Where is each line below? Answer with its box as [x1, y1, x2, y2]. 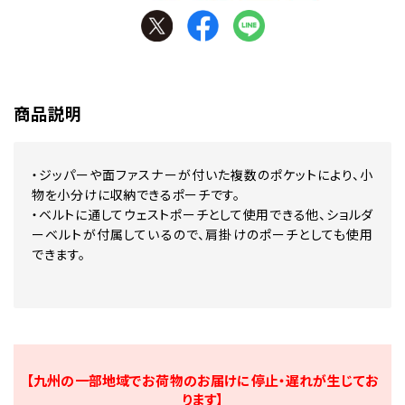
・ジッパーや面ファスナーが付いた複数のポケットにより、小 [32, 167, 373, 184]
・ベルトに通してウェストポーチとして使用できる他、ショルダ [32, 207, 373, 223]
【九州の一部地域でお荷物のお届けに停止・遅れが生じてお [25, 372, 380, 391]
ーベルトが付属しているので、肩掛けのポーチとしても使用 [32, 227, 373, 243]
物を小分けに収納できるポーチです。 [32, 187, 240, 203]
